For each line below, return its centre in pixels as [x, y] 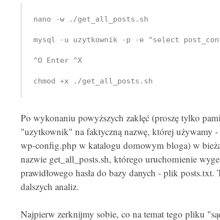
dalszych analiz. [50, 186]
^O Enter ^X [57, 61]
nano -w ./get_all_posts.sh [91, 19]
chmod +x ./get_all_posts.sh [93, 81]
